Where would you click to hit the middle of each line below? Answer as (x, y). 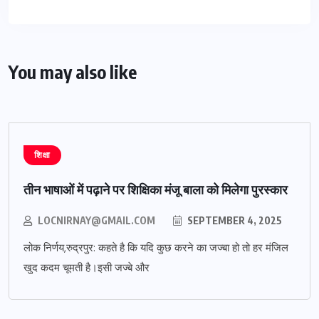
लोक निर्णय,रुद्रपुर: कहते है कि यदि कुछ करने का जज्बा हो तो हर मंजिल (156, 247)
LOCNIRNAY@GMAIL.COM (96, 220)
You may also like (73, 72)
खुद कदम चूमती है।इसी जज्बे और (87, 267)
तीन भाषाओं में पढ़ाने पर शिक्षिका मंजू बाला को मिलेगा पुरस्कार (156, 189)
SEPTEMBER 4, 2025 (234, 220)
